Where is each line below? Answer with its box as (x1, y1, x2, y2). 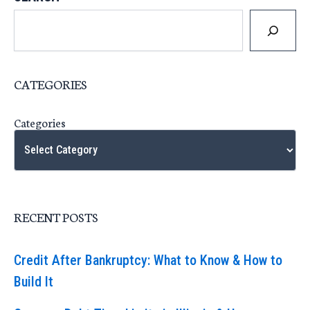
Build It (14, 273, 53, 291)
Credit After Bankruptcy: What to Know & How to (14, 252, 282, 269)
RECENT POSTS (14, 208, 98, 226)
